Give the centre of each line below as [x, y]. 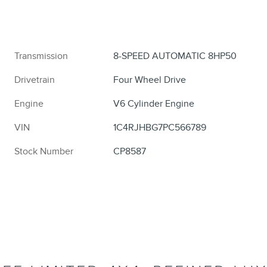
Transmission [41, 56]
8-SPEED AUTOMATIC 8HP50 [175, 56]
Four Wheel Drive [150, 80]
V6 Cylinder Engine [154, 103]
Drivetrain [35, 80]
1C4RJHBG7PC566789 [160, 127]
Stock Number [44, 151]
